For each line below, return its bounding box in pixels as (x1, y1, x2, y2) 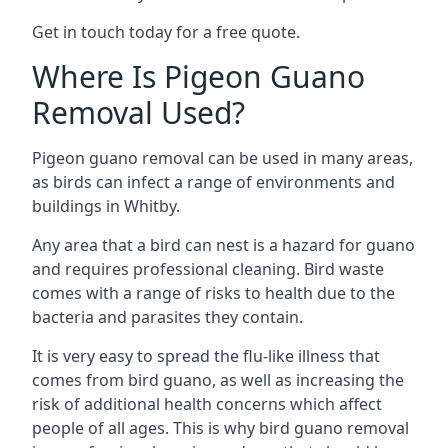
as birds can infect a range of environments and (32, 171, 395, 193)
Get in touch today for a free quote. (32, 21, 300, 43)
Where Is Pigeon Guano (32, 56, 365, 97)
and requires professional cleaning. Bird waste (32, 258, 384, 280)
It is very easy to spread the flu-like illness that (32, 345, 380, 367)
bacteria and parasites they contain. (32, 306, 303, 328)
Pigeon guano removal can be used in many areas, (32, 147, 413, 169)
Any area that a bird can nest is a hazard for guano (32, 234, 415, 256)
